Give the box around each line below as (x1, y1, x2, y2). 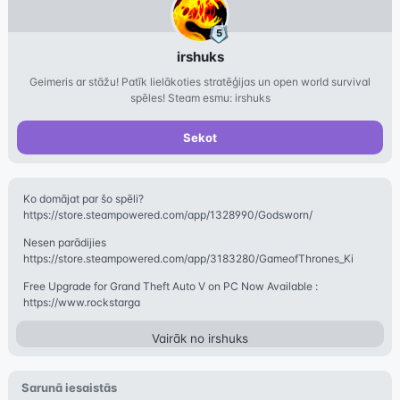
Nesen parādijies (22, 235, 106, 249)
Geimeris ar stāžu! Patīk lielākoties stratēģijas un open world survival (29, 74, 371, 88)
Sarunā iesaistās (21, 379, 117, 395)
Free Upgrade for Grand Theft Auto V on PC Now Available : (22, 279, 318, 293)
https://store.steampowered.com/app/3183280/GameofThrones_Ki (22, 251, 354, 265)
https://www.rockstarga (22, 295, 140, 309)
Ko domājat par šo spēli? (22, 191, 144, 205)
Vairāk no (152, 330, 208, 346)
